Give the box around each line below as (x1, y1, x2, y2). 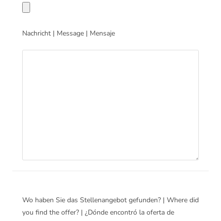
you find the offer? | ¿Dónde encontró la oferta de (22, 208, 174, 218)
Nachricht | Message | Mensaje (22, 29, 115, 38)
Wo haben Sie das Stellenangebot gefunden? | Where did (22, 195, 199, 205)
